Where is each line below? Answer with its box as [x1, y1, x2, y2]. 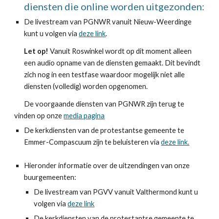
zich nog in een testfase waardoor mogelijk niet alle [24, 70, 185, 79]
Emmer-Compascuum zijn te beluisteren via [24, 138, 161, 146]
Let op [24, 47, 46, 55]
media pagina [64, 111, 105, 120]
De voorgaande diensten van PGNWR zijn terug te [24, 100, 185, 108]
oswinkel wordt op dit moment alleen [76, 47, 192, 55]
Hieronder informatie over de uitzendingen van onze [24, 161, 190, 170]
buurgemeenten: [24, 173, 77, 181]
